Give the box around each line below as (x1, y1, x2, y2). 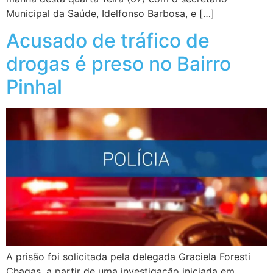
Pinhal (6, 75, 62, 99)
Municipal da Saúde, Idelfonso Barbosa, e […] (6, 7, 214, 19)
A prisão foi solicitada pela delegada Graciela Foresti (6, 250, 250, 263)
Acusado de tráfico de (6, 29, 210, 53)
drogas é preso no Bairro (6, 52, 231, 76)
